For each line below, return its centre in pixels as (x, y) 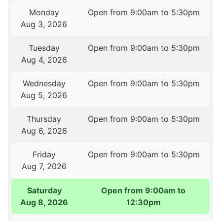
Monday (44, 13)
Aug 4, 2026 (44, 60)
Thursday (44, 119)
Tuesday (44, 48)
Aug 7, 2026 (44, 166)
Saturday (44, 191)
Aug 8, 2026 (44, 203)
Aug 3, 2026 (44, 24)
